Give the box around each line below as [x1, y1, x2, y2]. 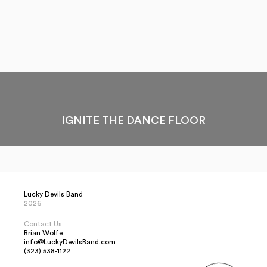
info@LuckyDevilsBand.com [24, 238, 116, 246]
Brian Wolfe [24, 229, 63, 237]
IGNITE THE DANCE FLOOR [61, 115, 206, 126]
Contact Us [24, 221, 62, 228]
